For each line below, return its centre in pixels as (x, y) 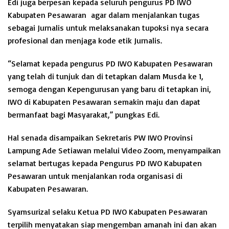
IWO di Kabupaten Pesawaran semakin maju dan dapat (104, 102)
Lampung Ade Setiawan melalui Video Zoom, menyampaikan (114, 150)
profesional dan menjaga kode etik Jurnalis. (85, 40)
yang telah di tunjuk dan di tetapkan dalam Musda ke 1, (105, 76)
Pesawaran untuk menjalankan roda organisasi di (95, 176)
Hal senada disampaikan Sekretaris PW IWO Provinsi (100, 138)
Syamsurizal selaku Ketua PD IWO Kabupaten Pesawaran (108, 212)
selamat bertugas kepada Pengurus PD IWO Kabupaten (105, 163)
